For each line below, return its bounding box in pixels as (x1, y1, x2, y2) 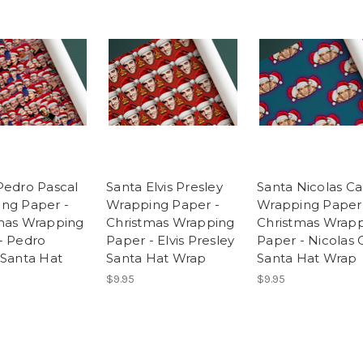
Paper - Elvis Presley (106, 233, 235, 249)
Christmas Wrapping (106, 215, 235, 231)
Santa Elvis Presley (106, 179, 223, 195)
